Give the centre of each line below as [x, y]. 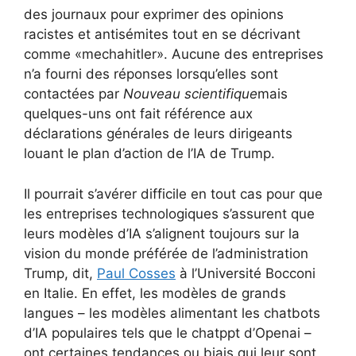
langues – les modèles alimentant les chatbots [172, 313]
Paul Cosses [136, 273]
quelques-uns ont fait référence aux [138, 114]
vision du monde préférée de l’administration [166, 253]
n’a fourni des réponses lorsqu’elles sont [151, 74]
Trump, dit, [60, 273]
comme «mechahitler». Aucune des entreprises [174, 54]
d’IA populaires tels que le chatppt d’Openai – [168, 333]
